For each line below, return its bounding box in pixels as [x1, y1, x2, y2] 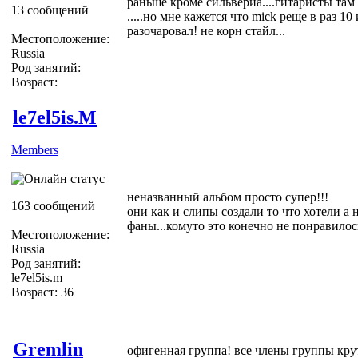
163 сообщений [11, 198, 95, 213]
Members [11, 142, 58, 157]
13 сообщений [11, 2, 89, 17]
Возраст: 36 [11, 284, 74, 299]
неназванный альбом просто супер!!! [127, 189, 328, 204]
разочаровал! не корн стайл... [127, 23, 285, 38]
